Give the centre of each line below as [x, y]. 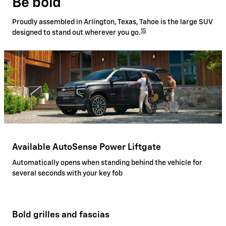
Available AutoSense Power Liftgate [87, 147]
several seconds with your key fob [67, 174]
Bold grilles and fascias [61, 215]
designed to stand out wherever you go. [76, 33]
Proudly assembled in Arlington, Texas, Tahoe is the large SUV [112, 22]
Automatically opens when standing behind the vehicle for [107, 163]
